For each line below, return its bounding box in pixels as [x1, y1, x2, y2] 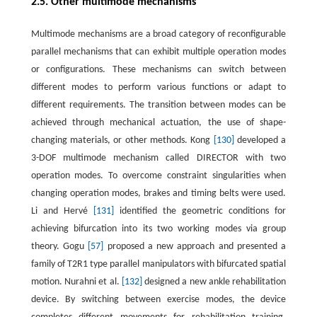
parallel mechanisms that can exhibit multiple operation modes [30, 47, 287, 58]
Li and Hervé [30, 206, 93, 217]
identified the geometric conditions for [113, 206, 287, 217]
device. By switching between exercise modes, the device [30, 294, 287, 306]
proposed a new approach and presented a [103, 241, 287, 253]
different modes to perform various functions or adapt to [30, 82, 287, 93]
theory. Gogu [30, 241, 88, 253]
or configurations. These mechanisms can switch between [30, 64, 287, 76]
